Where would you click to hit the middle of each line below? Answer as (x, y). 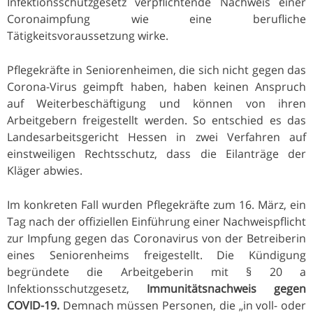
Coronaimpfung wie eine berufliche (156, 19)
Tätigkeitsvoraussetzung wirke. (88, 35)
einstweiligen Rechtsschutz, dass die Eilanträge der (156, 153)
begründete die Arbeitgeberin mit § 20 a (156, 271)
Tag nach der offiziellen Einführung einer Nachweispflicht (156, 221)
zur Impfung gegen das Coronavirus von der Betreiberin (156, 238)
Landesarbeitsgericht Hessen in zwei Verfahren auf (156, 137)
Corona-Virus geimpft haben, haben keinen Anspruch (156, 86)
